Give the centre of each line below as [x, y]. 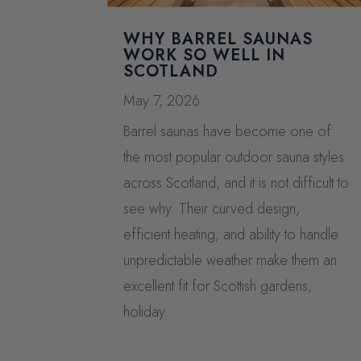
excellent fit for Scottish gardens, [218, 286]
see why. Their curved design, [212, 208]
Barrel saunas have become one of [228, 131]
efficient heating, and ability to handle [231, 234]
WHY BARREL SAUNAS [218, 39]
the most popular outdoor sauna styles [234, 157]
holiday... [150, 311]
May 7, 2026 [162, 100]
